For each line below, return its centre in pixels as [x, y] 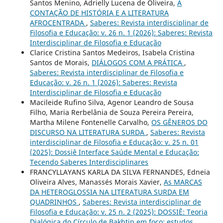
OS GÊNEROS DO [179, 122]
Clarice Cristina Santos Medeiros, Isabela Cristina [112, 52]
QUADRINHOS [54, 202]
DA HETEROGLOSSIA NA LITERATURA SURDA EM [109, 192]
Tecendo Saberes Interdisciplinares [89, 162]
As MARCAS [183, 182]
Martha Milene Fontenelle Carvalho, [90, 122]
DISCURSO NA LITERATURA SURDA [88, 132]
